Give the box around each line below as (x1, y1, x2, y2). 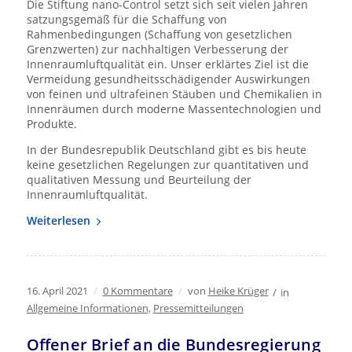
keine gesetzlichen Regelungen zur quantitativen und (26, 157, 309, 172)
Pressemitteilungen (152, 300, 244, 315)
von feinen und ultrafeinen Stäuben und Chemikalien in (26, 86, 322, 101)
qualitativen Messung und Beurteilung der (26, 172, 251, 187)
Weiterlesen (26, 213, 90, 228)
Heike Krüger (207, 283, 269, 298)
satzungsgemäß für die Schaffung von (26, 12, 227, 27)
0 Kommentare (102, 283, 173, 298)
